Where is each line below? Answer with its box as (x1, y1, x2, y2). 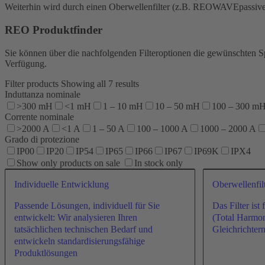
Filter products (5, 78, 61, 89)
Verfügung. (5, 58, 47, 69)
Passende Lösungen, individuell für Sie (14, 200, 160, 211)
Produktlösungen (14, 247, 77, 258)
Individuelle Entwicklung (14, 179, 109, 189)
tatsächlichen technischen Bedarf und (14, 224, 153, 234)
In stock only (134, 157, 183, 168)
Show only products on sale (17, 157, 120, 168)
